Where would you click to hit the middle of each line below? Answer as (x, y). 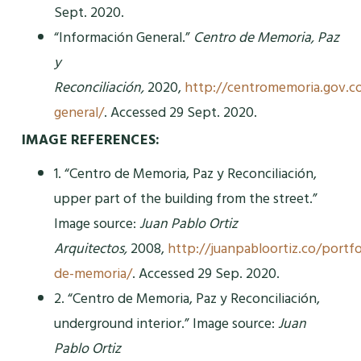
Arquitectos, (90, 249)
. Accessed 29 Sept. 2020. (180, 113)
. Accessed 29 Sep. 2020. (205, 274)
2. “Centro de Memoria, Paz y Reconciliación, (187, 299)
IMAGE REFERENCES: (91, 140)
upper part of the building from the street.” (185, 199)
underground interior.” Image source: (166, 324)
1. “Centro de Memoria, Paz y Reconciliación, (185, 174)
